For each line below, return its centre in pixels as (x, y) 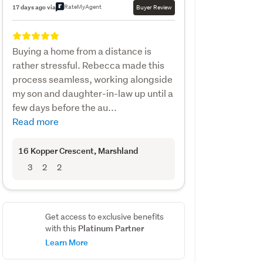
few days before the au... (64, 107)
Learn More (66, 242)
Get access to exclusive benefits (104, 216)
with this (61, 228)
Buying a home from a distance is (82, 50)
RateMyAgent (82, 6)
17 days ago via (34, 7)
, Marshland (116, 150)
